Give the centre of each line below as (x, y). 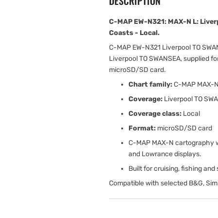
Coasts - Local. (134, 33)
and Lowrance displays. (165, 154)
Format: (142, 128)
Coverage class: (155, 114)
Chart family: (150, 84)
